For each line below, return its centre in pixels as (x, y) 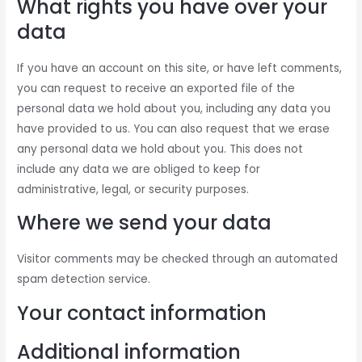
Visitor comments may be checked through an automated (178, 259)
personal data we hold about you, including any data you (174, 108)
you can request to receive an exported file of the (156, 88)
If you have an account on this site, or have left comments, (180, 68)
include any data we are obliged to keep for (139, 169)
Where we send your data (145, 223)
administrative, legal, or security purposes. (133, 189)
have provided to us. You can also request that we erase (174, 128)
